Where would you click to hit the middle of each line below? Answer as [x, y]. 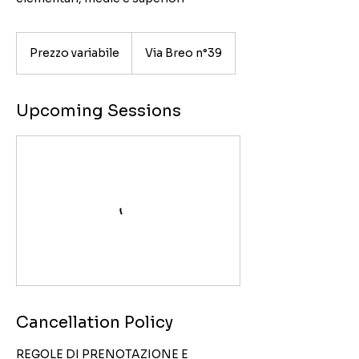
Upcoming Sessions [99, 111]
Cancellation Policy [95, 323]
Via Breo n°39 [184, 53]
